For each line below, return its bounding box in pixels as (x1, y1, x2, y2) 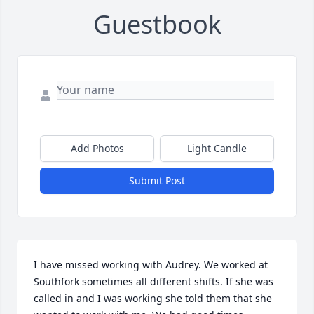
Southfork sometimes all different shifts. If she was (34, 275, 273, 289)
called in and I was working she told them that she (34, 292, 272, 306)
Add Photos (70, 142, 124, 156)
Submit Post (129, 174, 185, 188)
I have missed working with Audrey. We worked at (34, 258, 268, 272)
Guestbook (93, 7, 221, 42)
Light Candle (187, 142, 247, 156)
